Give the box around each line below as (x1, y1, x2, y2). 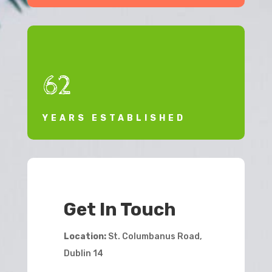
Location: (63, 231, 106, 242)
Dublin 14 (63, 248, 103, 259)
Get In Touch (63, 199, 176, 221)
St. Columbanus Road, (106, 231, 202, 242)
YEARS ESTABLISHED (42, 113, 186, 124)
